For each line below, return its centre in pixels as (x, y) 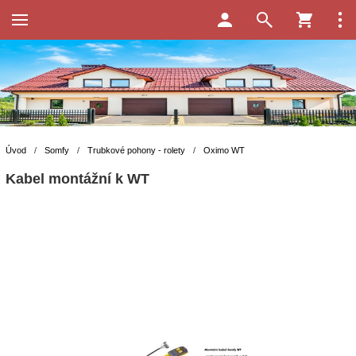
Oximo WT (224, 151)
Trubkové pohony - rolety (136, 151)
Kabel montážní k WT (77, 179)
